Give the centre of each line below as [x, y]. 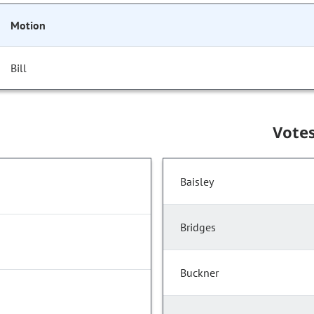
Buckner [199, 273]
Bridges [198, 227]
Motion [28, 26]
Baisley [197, 182]
